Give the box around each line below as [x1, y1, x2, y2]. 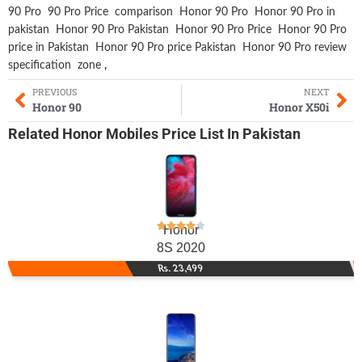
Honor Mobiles [62, 125, 158, 143]
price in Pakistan [8, 41, 89, 53]
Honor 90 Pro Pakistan [56, 23, 169, 36]
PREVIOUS [32, 85, 78, 98]
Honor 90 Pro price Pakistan [95, 41, 236, 53]
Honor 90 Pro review [242, 41, 347, 53]
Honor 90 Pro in [255, 6, 335, 18]
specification [8, 59, 71, 71]
